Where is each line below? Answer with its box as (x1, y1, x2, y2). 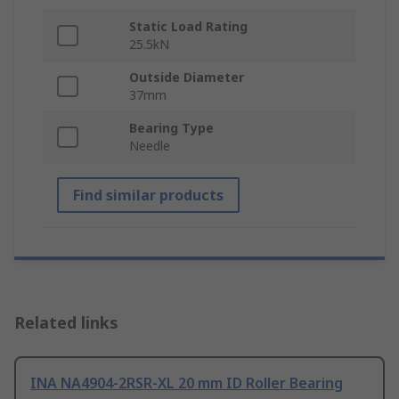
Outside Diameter (129, 69, 244, 86)
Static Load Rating (129, 18, 248, 36)
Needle (129, 137, 170, 155)
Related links (14, 312, 118, 334)
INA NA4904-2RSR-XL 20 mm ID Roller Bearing (30, 373, 343, 394)
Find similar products (73, 185, 224, 206)
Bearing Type (129, 119, 214, 137)
